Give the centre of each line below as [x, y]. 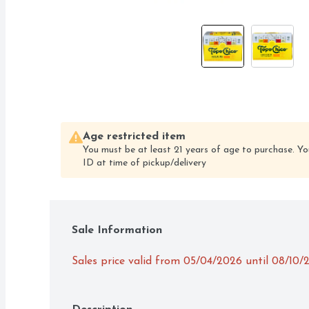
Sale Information [117, 231]
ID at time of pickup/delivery [144, 163]
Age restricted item [134, 137]
